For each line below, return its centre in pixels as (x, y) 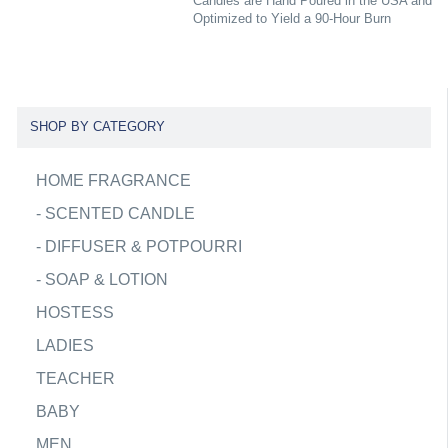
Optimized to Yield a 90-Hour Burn (291, 18)
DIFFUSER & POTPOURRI (143, 246)
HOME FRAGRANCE (113, 180)
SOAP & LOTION (106, 279)
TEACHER (75, 378)
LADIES (64, 345)
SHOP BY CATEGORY (97, 127)
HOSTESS (74, 312)
